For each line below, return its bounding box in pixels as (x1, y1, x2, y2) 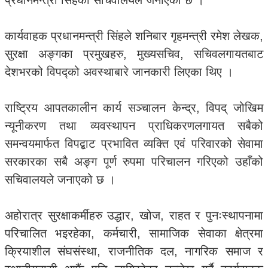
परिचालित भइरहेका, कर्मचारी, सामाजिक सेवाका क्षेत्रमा (5, 227, 263, 240)
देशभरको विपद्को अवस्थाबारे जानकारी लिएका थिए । (5, 65, 233, 78)
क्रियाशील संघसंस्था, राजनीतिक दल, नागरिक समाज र (5, 245, 263, 258)
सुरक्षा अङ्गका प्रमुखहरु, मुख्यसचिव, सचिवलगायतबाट (5, 47, 263, 60)
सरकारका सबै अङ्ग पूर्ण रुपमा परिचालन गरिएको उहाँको (5, 155, 263, 168)
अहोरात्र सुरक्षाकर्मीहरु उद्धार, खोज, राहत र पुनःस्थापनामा (5, 209, 263, 222)
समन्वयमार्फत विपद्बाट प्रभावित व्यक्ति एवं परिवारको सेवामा (5, 137, 263, 150)
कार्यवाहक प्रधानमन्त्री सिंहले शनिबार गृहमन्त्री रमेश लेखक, (5, 29, 263, 42)
